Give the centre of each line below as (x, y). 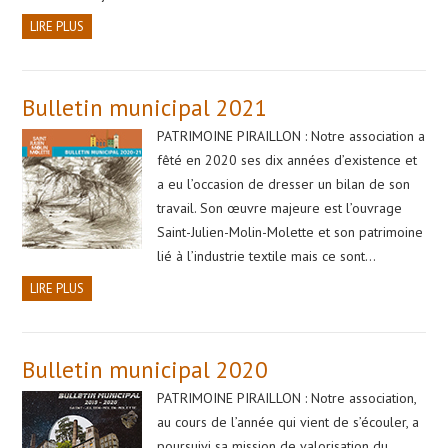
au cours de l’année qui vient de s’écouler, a (288, 421)
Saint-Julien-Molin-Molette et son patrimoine (290, 231)
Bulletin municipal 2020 (145, 369)
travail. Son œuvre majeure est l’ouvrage (280, 207)
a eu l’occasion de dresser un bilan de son (284, 183)
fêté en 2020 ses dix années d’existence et (287, 159)
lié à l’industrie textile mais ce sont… (267, 255)
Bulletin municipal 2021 (145, 107)
